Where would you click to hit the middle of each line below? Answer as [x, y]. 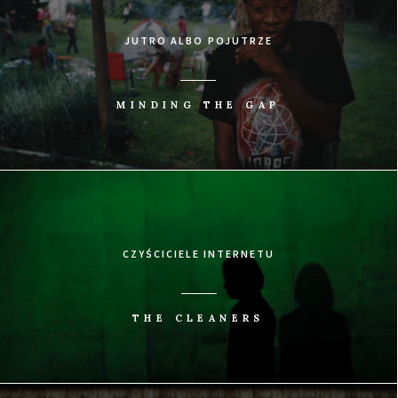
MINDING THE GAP [199, 105]
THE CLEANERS [199, 318]
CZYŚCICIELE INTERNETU [199, 254]
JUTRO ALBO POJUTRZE [199, 41]
